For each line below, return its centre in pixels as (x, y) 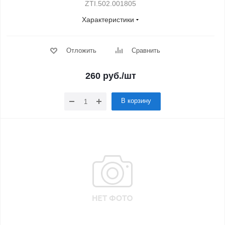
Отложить (81, 50)
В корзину (136, 101)
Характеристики (108, 20)
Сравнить (146, 50)
